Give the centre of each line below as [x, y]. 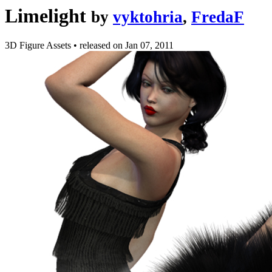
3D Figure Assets [39, 46]
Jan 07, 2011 [149, 46]
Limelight [46, 16]
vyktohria [148, 17]
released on [102, 46]
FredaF [218, 17]
